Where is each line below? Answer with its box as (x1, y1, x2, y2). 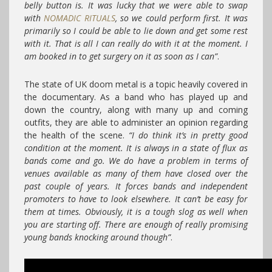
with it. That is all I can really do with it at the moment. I (24, 37, 248, 49)
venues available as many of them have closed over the (24, 167, 248, 179)
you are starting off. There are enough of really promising (24, 218, 248, 230)
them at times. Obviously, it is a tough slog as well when (24, 205, 248, 217)
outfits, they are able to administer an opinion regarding (24, 116, 248, 128)
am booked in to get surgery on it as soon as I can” (24, 50, 217, 62)
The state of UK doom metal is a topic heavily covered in (24, 78, 248, 90)
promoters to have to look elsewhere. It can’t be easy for (24, 192, 248, 205)
